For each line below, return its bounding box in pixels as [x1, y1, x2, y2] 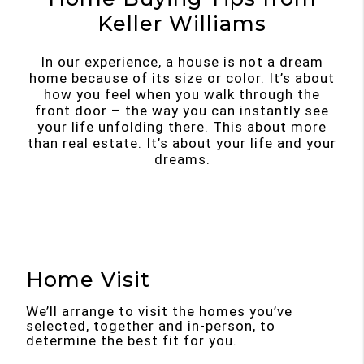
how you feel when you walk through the [44, 85, 320, 102]
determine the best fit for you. [26, 331, 238, 349]
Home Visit [26, 266, 151, 292]
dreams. [154, 150, 210, 167]
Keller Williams [97, 11, 266, 37]
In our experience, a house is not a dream [41, 53, 323, 70]
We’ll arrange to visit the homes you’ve [26, 302, 293, 319]
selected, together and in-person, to [26, 317, 276, 334]
